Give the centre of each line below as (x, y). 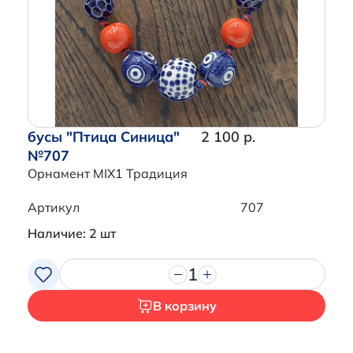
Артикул (54, 208)
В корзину (184, 306)
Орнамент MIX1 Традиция (108, 174)
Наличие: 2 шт (72, 234)
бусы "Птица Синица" (104, 137)
